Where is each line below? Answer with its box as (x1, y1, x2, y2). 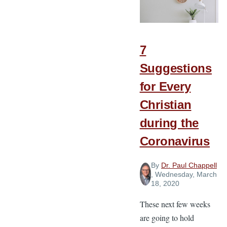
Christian (139, 98, 192, 111)
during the (139, 116, 199, 130)
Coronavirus (139, 134, 210, 148)
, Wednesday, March (150, 170, 217, 178)
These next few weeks (139, 198, 210, 209)
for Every (139, 80, 191, 93)
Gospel (179, 37, 206, 47)
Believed (179, 10, 212, 19)
